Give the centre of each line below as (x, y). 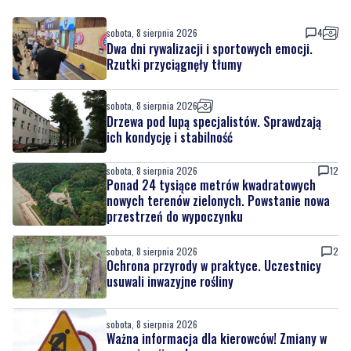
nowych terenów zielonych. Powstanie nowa (218, 143)
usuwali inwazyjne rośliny (170, 224)
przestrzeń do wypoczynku (175, 159)
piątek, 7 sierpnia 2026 (150, 331)
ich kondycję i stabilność (170, 80)
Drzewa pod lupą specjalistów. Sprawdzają (214, 64)
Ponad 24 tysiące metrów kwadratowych (211, 127)
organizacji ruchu (152, 297)
